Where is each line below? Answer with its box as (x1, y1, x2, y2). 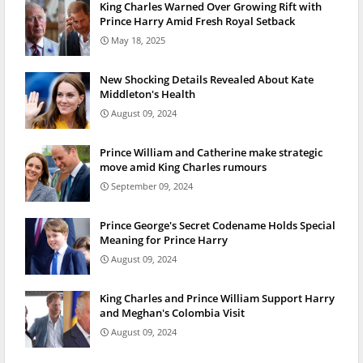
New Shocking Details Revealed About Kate (100, 72, 314, 88)
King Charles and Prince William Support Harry (100, 291, 335, 306)
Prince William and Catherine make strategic (100, 145, 322, 160)
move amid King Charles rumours (100, 160, 267, 175)
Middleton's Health (100, 87, 195, 102)
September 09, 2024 (111, 180, 193, 193)
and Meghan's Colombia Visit (100, 305, 245, 321)
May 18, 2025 (111, 34, 165, 47)
